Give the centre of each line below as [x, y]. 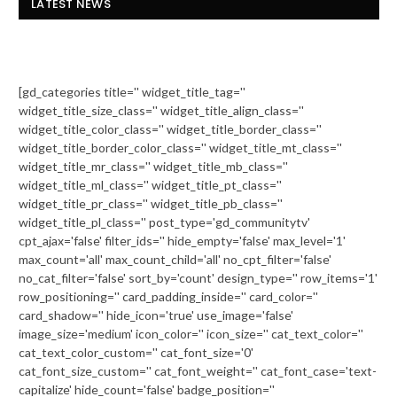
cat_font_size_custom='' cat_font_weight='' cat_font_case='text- [198, 370]
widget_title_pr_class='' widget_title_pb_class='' [151, 203]
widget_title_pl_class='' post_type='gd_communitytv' [164, 222]
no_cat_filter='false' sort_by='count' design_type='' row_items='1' [198, 277]
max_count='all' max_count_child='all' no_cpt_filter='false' [175, 259]
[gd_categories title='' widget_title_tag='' [132, 91]
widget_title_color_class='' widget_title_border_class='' [170, 128]
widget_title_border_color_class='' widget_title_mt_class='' [180, 147]
